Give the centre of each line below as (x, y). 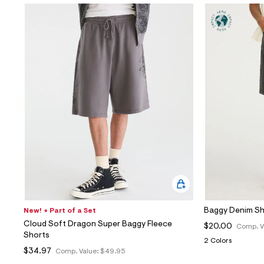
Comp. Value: (78, 252)
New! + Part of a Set (60, 211)
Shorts (37, 236)
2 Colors (218, 241)
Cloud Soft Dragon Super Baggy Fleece (98, 225)
